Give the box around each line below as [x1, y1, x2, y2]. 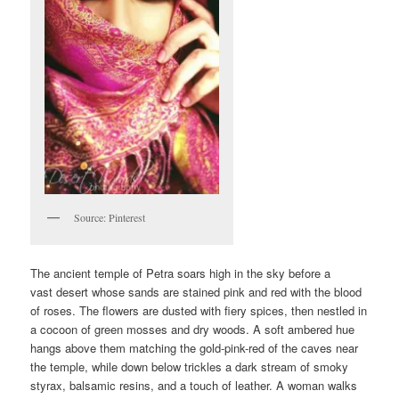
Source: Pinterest [74, 209, 146, 224]
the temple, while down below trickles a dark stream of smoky [30, 358, 349, 376]
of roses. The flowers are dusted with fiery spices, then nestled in [30, 302, 368, 320]
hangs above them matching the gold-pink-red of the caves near [30, 339, 359, 357]
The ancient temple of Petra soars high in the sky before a [30, 265, 331, 282]
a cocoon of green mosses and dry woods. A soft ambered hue [30, 321, 355, 338]
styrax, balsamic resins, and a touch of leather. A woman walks [30, 377, 358, 395]
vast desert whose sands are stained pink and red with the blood [30, 283, 362, 301]
